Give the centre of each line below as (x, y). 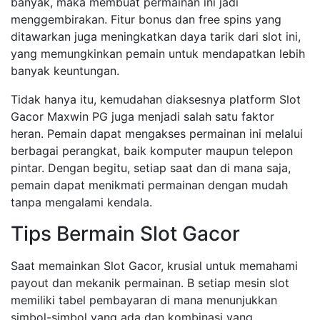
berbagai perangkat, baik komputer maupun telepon (152, 151)
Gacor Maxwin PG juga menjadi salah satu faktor (142, 116)
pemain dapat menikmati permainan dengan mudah (149, 185)
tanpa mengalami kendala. (81, 202)
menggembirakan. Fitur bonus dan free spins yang (146, 19)
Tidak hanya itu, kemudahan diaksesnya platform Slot (156, 99)
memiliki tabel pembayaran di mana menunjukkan (144, 300)
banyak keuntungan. (65, 71)
